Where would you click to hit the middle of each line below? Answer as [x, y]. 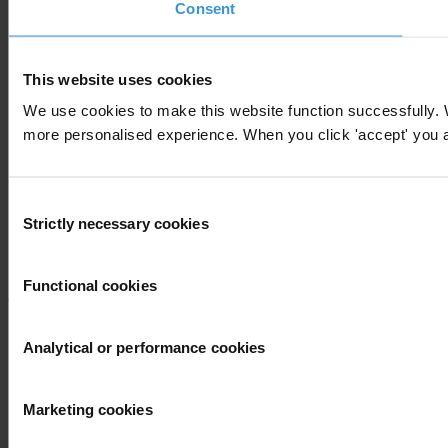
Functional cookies [90, 285]
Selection [37, 227]
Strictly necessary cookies [116, 223]
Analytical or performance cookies [144, 347]
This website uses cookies [118, 78]
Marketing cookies [88, 409]
